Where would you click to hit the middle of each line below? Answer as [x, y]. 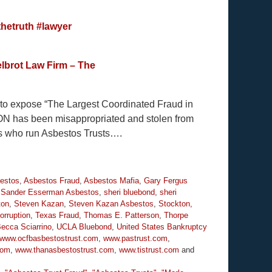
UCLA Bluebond [84, 227]
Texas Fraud [57, 216]
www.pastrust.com [135, 239]
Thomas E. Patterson [121, 216]
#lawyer [54, 27]
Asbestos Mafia [111, 181]
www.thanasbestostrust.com [65, 250]
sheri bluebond [129, 192]
